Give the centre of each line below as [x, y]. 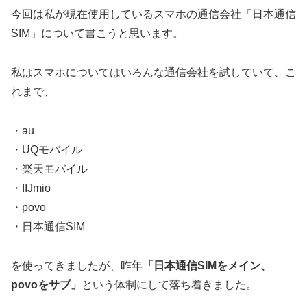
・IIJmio [31, 188]
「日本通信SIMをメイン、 [207, 265]
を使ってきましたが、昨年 [77, 265]
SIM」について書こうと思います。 [97, 34]
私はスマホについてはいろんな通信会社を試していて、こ [153, 72]
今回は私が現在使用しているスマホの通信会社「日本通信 [153, 14]
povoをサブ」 [46, 284]
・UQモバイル [47, 149]
